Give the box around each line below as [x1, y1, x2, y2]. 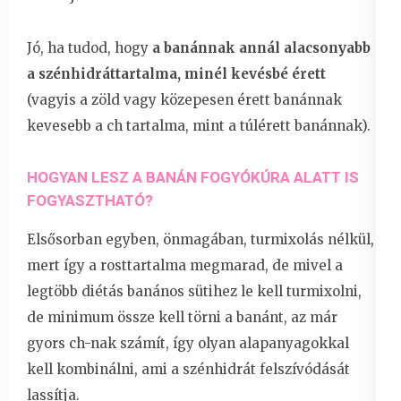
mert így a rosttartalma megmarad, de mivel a [27, 256, 343, 274]
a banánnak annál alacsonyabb [152, 38, 371, 56]
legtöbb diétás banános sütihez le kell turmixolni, [27, 282, 362, 300]
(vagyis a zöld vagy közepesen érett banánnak [27, 90, 342, 108]
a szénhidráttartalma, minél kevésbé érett [27, 64, 326, 82]
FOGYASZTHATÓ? [27, 191, 153, 209]
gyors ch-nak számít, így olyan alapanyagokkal [27, 334, 349, 352]
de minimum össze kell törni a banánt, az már [27, 308, 337, 326]
